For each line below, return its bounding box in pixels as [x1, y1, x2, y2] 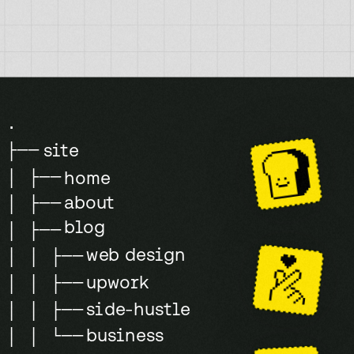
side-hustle [86, 298, 190, 320]
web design [86, 244, 186, 265]
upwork [86, 272, 149, 293]
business [86, 325, 164, 347]
